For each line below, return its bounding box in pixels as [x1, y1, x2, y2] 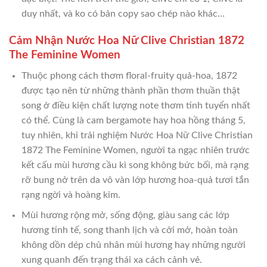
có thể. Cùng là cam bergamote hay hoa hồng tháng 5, [21, 115, 246, 125]
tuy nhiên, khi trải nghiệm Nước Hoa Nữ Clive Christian [21, 130, 253, 140]
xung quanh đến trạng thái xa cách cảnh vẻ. [21, 255, 202, 265]
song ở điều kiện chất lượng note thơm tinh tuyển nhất [21, 100, 250, 110]
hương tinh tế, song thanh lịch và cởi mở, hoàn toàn [21, 225, 238, 235]
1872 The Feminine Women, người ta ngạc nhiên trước [21, 145, 250, 155]
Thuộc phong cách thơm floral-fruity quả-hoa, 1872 [21, 70, 237, 80]
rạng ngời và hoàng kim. [21, 190, 120, 200]
